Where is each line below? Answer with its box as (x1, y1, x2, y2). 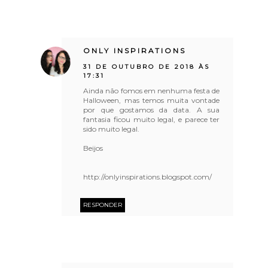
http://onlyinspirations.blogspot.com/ (83, 172, 212, 181)
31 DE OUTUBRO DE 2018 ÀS (83, 62, 211, 71)
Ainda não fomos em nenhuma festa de (83, 86, 220, 95)
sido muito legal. (83, 124, 140, 133)
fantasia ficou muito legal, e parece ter (83, 114, 220, 124)
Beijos (83, 143, 103, 153)
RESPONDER (83, 200, 123, 209)
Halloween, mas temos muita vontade (83, 95, 220, 105)
